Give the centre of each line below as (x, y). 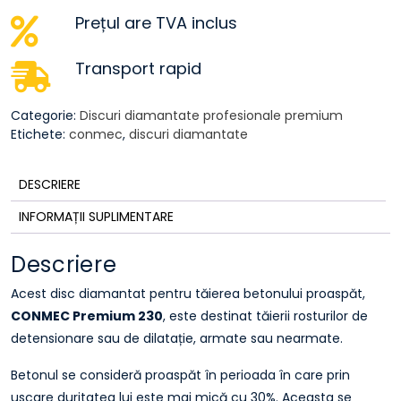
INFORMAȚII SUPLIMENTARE (96, 217)
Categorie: (45, 115)
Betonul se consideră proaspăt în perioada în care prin (180, 375)
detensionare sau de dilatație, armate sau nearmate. (177, 338)
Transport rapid (139, 68)
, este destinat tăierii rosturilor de (265, 316)
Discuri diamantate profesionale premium (211, 115)
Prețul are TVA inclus (157, 23)
